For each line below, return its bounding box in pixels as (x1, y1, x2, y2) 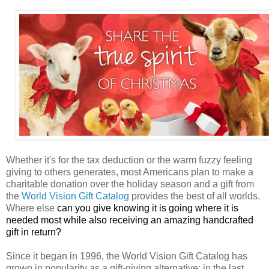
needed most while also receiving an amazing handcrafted (6, 215, 253, 226)
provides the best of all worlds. (129, 191, 260, 202)
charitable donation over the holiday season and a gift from (6, 179, 254, 190)
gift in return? (6, 227, 61, 238)
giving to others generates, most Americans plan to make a (6, 167, 253, 178)
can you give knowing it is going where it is (57, 203, 238, 214)
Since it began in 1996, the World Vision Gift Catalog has (6, 251, 247, 262)
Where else (6, 203, 57, 214)
